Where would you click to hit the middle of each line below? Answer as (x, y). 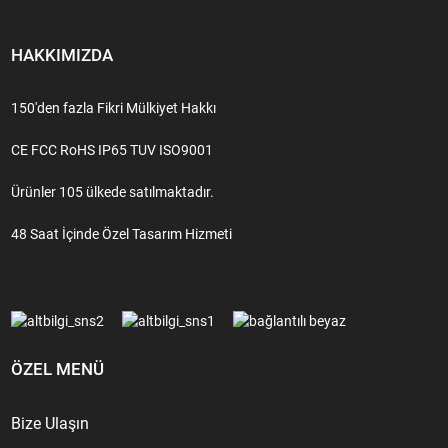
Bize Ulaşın (50, 423)
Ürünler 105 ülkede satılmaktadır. (113, 191)
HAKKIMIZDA (62, 54)
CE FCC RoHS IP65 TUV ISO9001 (112, 149)
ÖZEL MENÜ (58, 368)
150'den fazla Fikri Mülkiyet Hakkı (114, 107)
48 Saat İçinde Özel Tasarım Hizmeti (122, 233)
